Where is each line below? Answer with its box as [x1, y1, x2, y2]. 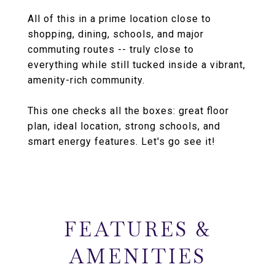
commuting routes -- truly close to [28, 44, 194, 55]
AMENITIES [69, 244, 206, 269]
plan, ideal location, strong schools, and [28, 120, 220, 132]
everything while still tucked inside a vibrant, [28, 59, 246, 71]
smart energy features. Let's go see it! [28, 136, 215, 147]
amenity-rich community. [28, 74, 145, 86]
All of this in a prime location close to [28, 13, 211, 25]
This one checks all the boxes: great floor [28, 105, 229, 117]
